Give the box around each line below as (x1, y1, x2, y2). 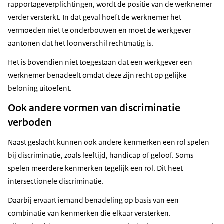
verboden (8, 115, 52, 129)
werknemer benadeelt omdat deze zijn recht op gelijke (8, 70, 187, 80)
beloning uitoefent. (8, 83, 72, 93)
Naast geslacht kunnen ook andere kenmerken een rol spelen (8, 137, 209, 147)
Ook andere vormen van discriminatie (8, 101, 180, 114)
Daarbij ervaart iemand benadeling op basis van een (8, 195, 179, 205)
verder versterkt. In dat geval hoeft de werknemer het (8, 12, 181, 22)
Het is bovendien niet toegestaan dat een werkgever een (8, 57, 192, 67)
